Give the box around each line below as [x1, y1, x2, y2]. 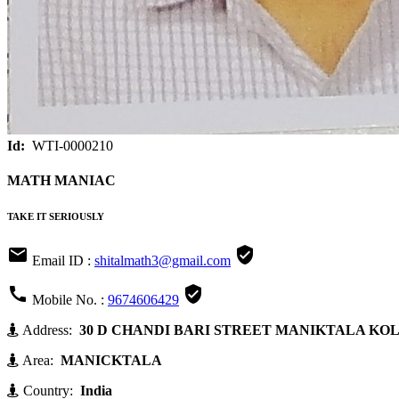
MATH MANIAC [7, 173, 116, 189]
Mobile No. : [28, 292, 108, 308]
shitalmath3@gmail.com [94, 253, 231, 269]
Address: [20, 322, 76, 338]
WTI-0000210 [28, 137, 113, 153]
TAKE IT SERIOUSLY [7, 211, 104, 223]
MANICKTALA [57, 353, 162, 369]
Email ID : [28, 253, 94, 269]
